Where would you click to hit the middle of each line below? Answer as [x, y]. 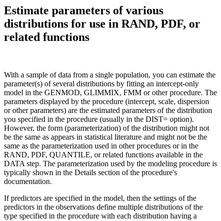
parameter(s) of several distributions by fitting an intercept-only [101, 83]
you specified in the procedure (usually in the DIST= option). [99, 119]
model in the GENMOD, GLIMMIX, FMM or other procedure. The [110, 92]
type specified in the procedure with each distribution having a [100, 216]
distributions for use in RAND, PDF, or [102, 24]
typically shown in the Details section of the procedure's [91, 172]
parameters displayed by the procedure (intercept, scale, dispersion [107, 101]
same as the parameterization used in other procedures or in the [101, 146]
